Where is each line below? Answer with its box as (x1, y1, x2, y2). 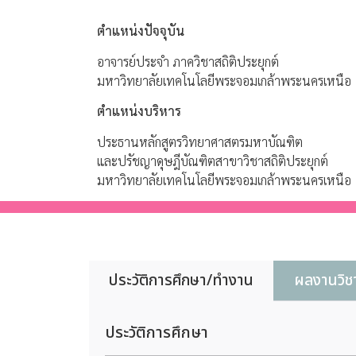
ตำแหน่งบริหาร (97, 103, 181, 120)
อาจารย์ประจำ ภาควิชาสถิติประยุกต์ (97, 52, 279, 70)
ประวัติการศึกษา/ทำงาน (109, 269, 253, 292)
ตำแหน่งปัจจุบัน (97, 22, 184, 40)
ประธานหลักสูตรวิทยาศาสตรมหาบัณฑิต (97, 133, 303, 150)
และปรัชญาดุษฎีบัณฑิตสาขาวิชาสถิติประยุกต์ (97, 152, 328, 169)
